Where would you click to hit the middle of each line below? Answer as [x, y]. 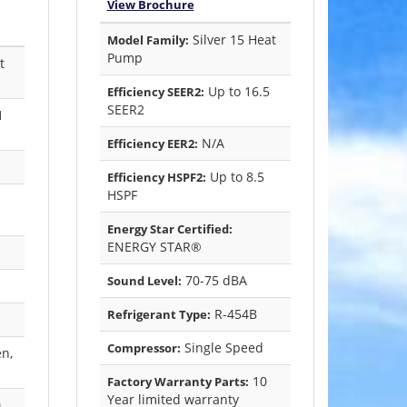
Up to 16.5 [237, 92]
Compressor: [144, 348]
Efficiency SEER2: [155, 92]
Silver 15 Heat [232, 40]
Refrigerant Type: [159, 315]
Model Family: [148, 40]
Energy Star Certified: [169, 229]
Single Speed [222, 348]
